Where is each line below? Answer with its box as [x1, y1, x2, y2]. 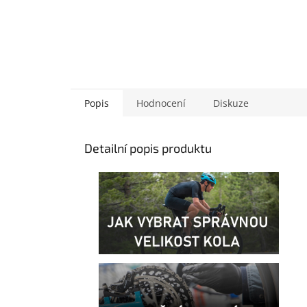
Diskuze [213, 97, 249, 110]
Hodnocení [136, 97, 186, 110]
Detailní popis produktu [84, 140, 212, 156]
